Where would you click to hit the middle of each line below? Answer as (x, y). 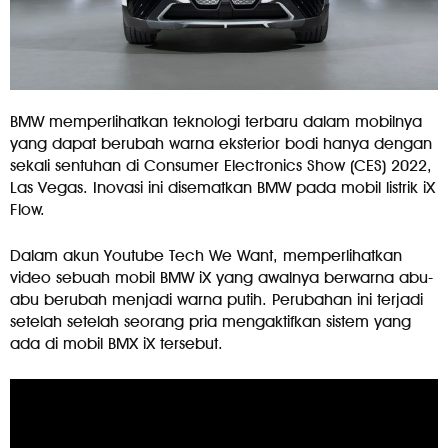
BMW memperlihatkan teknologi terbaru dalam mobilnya (216, 121)
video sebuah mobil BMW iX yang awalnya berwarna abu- (221, 277)
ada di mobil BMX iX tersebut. (116, 343)
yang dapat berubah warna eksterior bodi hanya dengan (221, 143)
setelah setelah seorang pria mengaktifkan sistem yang (210, 321)
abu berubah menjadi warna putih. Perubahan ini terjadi (216, 299)
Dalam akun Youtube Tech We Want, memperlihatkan (206, 255)
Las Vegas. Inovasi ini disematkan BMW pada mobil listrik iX (222, 187)
